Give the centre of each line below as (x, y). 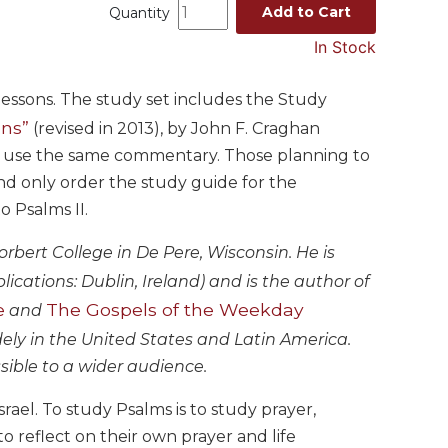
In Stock (345, 46)
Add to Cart (306, 11)
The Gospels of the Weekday (175, 309)
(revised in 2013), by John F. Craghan (174, 128)
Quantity (141, 12)
